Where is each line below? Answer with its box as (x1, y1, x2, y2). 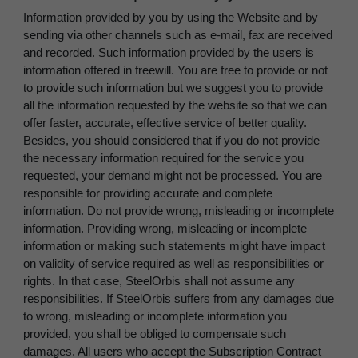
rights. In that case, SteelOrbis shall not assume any (23, 274, 295, 288)
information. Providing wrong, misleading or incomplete (23, 221, 307, 235)
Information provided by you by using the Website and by (23, 10, 318, 24)
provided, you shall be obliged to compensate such (23, 327, 286, 340)
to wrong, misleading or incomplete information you (23, 309, 287, 323)
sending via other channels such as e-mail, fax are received (23, 28, 332, 42)
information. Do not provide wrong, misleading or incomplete (23, 204, 334, 217)
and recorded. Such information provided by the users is (23, 46, 314, 59)
